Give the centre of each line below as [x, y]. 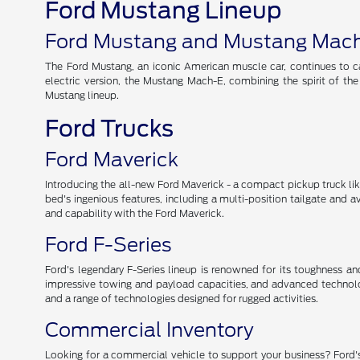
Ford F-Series [109, 245]
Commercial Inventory [150, 330]
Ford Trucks [110, 129]
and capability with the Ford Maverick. [135, 213]
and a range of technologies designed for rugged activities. [182, 299]
